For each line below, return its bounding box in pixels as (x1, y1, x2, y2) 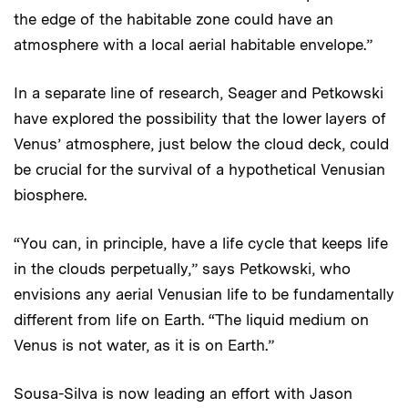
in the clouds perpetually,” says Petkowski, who (14, 260, 351, 279)
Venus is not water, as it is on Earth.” (14, 336, 274, 355)
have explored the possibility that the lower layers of (14, 109, 386, 128)
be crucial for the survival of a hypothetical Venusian (14, 160, 385, 179)
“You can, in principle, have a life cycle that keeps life (14, 234, 388, 253)
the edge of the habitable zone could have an (14, 10, 333, 29)
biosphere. (14, 186, 87, 205)
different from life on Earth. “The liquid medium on (14, 311, 369, 330)
